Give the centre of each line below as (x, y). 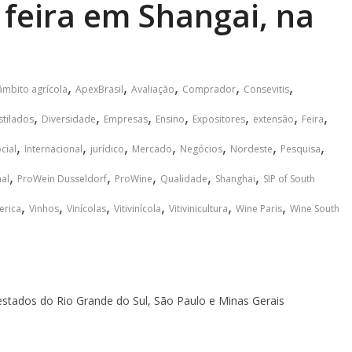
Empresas (126, 119)
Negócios (201, 149)
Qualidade (184, 179)
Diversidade (69, 119)
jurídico (107, 149)
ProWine (134, 179)
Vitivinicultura (198, 209)
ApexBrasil (99, 89)
